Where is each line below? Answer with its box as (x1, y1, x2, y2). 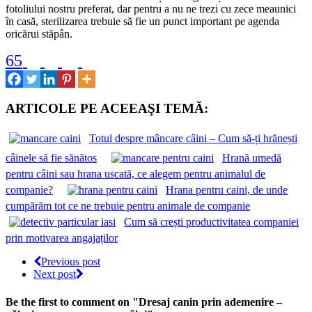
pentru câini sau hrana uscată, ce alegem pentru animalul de (6, 168, 265, 180)
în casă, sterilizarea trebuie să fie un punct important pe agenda (6, 15, 279, 27)
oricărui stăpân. (6, 27, 72, 40)
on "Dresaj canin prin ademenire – (118, 295, 282, 308)
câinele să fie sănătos (6, 152, 97, 164)
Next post (33, 268, 76, 281)
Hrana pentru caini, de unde (166, 184, 288, 196)
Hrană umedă (222, 152, 281, 164)
